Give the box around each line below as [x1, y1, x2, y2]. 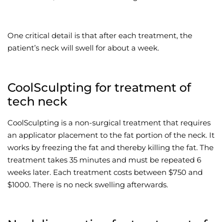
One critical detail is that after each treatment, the [7, 31, 192, 41]
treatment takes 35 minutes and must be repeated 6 [7, 155, 201, 165]
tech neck [7, 94, 67, 109]
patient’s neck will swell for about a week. [7, 43, 159, 53]
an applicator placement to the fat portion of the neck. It [7, 130, 215, 140]
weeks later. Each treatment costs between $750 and [7, 167, 203, 177]
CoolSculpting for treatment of [7, 80, 191, 95]
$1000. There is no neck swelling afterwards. [7, 180, 168, 190]
